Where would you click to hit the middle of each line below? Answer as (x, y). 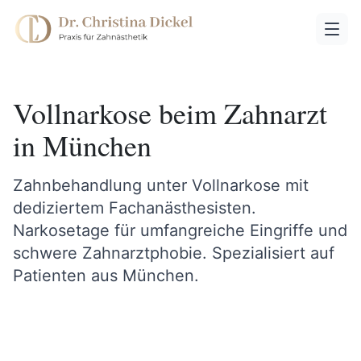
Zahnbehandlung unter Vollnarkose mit (161, 185)
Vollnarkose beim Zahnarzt (170, 113)
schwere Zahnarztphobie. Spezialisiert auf (174, 253)
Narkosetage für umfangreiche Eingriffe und (180, 230)
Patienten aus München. (106, 276)
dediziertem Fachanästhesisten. (135, 208)
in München (82, 145)
